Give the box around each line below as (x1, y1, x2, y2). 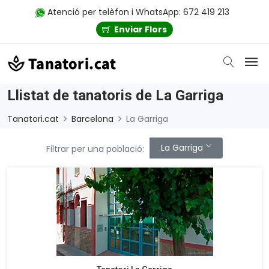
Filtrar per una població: (46, 142, 144, 155)
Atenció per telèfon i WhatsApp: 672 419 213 (44, 6, 229, 18)
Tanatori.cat (7, 112, 59, 125)
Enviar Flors (114, 23, 167, 35)
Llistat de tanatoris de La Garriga (7, 86, 223, 104)
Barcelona (71, 112, 113, 125)
